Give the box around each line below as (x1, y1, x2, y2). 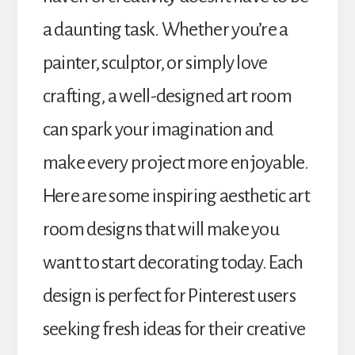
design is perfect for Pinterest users (42, 284, 296, 306)
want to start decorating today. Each (42, 251, 303, 273)
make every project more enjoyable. (42, 151, 308, 173)
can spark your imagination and (42, 118, 273, 139)
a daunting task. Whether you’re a (42, 18, 288, 40)
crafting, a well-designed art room (42, 85, 292, 106)
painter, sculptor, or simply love (42, 52, 268, 73)
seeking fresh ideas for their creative (42, 318, 306, 339)
